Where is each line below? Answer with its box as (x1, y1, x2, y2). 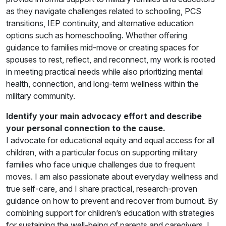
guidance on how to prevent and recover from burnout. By (6, 195, 218, 206)
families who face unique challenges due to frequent (6, 159, 195, 169)
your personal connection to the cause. (6, 123, 165, 133)
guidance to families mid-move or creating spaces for (6, 42, 199, 52)
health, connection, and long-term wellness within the (6, 78, 199, 89)
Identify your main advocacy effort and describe (6, 110, 202, 121)
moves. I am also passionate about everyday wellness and (6, 171, 218, 182)
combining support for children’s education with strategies (6, 207, 214, 218)
